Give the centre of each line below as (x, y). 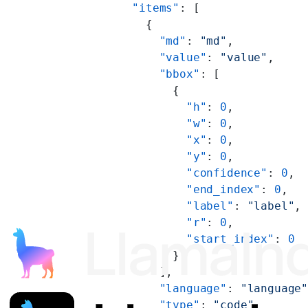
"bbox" (139, 74)
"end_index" (169, 189)
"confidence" (173, 173)
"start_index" (176, 239)
